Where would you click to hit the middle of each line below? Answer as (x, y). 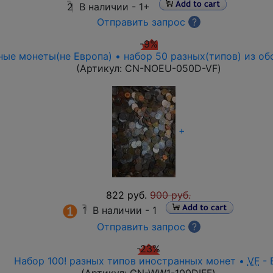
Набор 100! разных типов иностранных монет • (130, 261)
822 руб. (126, 195)
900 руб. (170, 195)
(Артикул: (100, 68)
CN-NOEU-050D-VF (171, 68)
